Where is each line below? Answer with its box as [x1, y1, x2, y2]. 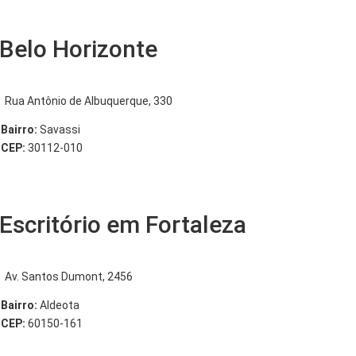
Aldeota [37, 298, 80, 311]
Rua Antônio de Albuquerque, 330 [5, 94, 173, 107]
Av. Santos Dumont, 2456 [5, 269, 133, 283]
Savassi [37, 122, 81, 136]
